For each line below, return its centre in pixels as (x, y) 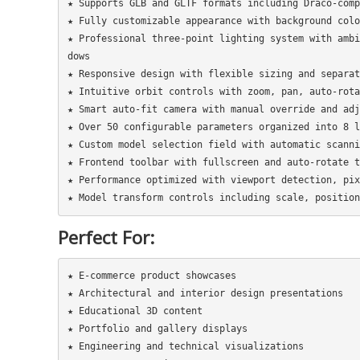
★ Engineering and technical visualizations (185, 347)
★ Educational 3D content (135, 311)
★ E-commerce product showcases (151, 276)
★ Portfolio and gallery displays (157, 329)
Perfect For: (106, 237)
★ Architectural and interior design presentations (205, 294)
